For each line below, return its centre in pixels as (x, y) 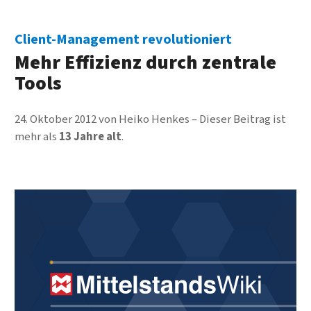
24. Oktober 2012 (55, 120)
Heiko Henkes (154, 120)
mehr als (36, 137)
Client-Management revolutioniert (123, 40)
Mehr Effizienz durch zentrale (145, 63)
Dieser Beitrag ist (242, 120)
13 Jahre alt (90, 137)
